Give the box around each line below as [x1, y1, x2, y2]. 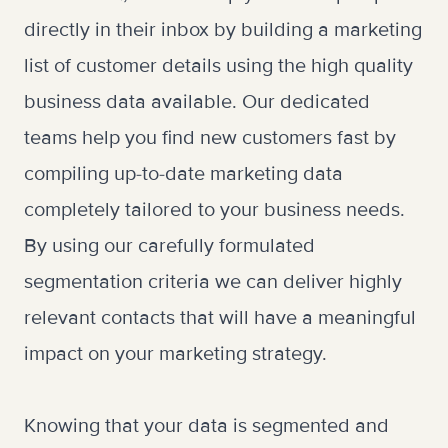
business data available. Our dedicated [24, 90, 370, 114]
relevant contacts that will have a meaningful [24, 306, 416, 330]
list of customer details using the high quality [24, 54, 413, 78]
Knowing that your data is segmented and [24, 414, 389, 438]
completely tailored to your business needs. [24, 198, 405, 222]
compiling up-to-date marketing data [24, 162, 343, 186]
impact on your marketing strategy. [24, 342, 327, 366]
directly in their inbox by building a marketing [24, 18, 422, 42]
